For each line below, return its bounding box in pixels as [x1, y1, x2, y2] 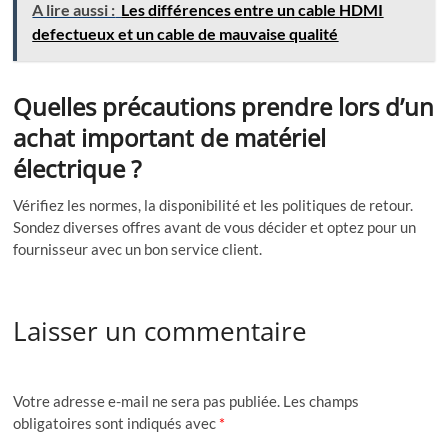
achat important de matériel [13, 121, 327, 155]
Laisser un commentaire [13, 313, 308, 350]
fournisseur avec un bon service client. [13, 240, 263, 259]
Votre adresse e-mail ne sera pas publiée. [13, 391, 281, 410]
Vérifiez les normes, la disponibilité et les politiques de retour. [13, 196, 414, 215]
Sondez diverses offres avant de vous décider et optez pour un [13, 218, 417, 237]
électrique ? [13, 152, 142, 186]
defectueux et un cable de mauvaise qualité [32, 24, 339, 44]
